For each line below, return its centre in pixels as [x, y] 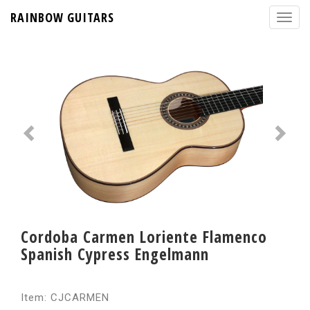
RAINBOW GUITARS [62, 17]
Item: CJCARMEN [65, 298]
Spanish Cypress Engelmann [115, 254]
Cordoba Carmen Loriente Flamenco [144, 237]
